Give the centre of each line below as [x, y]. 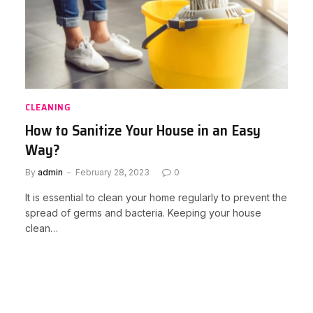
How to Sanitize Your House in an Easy [143, 130]
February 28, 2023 [112, 172]
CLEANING [48, 107]
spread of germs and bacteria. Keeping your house [143, 213]
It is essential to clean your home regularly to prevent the [156, 197]
